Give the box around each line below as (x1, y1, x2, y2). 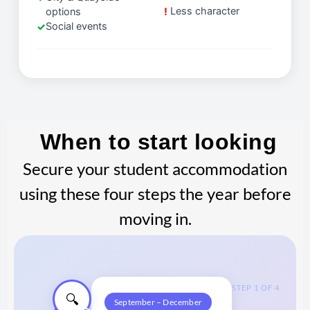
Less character (170, 4, 239, 17)
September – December (114, 296, 202, 307)
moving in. (118, 208, 192, 228)
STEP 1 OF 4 (232, 282, 280, 292)
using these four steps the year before (19, 183, 291, 203)
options (46, 5, 81, 18)
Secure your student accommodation (23, 158, 287, 179)
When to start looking (39, 129, 277, 154)
